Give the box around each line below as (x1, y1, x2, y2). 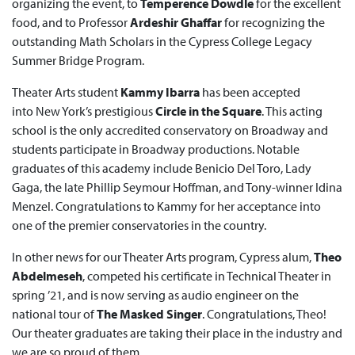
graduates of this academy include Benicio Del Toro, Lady (12, 160, 311, 176)
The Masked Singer (97, 306, 202, 322)
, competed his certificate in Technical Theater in (82, 268, 331, 284)
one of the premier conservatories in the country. (12, 217, 266, 233)
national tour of (12, 306, 97, 322)
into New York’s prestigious (12, 103, 155, 119)
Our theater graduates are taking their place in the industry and (12, 325, 342, 341)
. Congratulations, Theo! (202, 306, 326, 322)
